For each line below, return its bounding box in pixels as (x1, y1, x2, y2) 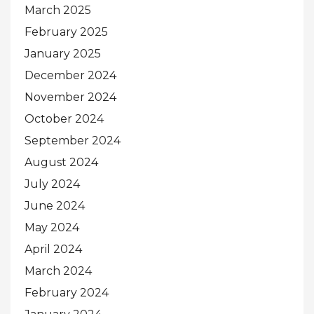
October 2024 (25, 112, 104, 126)
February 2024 (25, 286, 109, 300)
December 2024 (25, 69, 116, 83)
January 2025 (25, 47, 101, 61)
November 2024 (25, 90, 116, 104)
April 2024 (25, 243, 82, 257)
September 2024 (25, 134, 121, 148)
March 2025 (25, 4, 91, 18)
